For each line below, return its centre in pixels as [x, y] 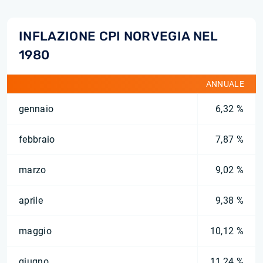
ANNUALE [225, 84]
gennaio [36, 109]
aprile [31, 200]
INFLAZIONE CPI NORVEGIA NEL [118, 36]
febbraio [37, 139]
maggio [35, 231]
